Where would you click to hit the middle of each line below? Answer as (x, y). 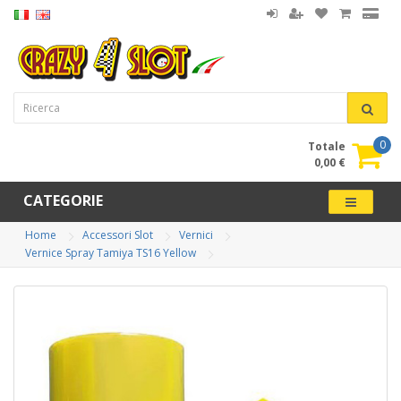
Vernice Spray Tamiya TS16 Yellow (111, 253)
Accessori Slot (118, 235)
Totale (327, 146)
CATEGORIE (63, 200)
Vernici (196, 235)
